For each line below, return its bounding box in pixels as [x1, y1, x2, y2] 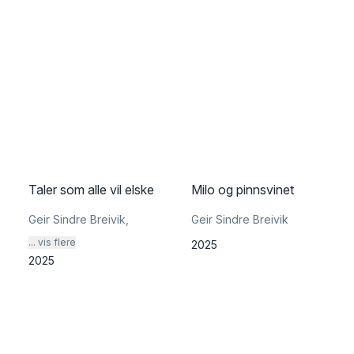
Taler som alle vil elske [28, 182, 154, 198]
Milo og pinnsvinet [191, 182, 294, 198]
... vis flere [28, 236, 76, 248]
